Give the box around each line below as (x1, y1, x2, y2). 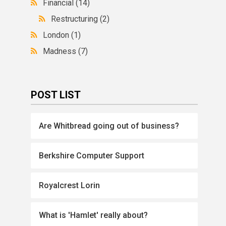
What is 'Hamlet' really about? (39, 210, 148, 220)
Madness (43, 46, 79, 56)
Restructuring (51, 14, 100, 24)
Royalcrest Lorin (39, 181, 100, 190)
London (43, 30, 72, 40)
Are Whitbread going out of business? (39, 121, 180, 131)
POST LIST (31, 89, 81, 101)
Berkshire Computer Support (39, 151, 145, 160)
